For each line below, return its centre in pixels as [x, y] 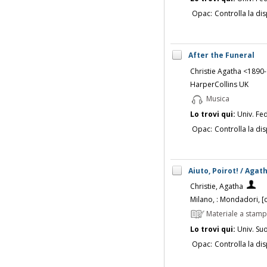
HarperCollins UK [219, 84]
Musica [217, 98]
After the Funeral [221, 55]
